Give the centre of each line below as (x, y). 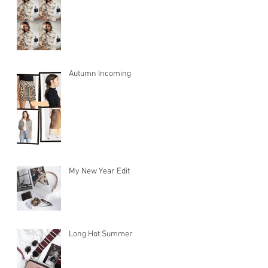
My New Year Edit (99, 171)
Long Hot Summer (101, 234)
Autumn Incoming (100, 74)
